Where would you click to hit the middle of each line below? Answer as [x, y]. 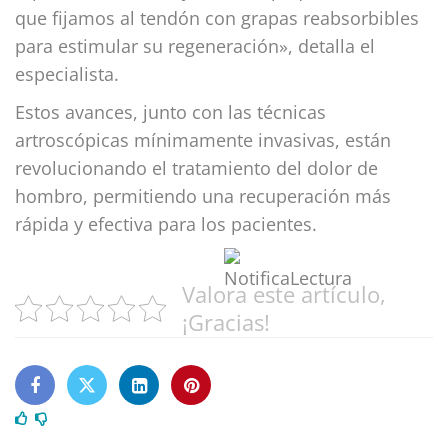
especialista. [69, 73]
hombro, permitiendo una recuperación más [203, 195]
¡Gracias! [226, 322]
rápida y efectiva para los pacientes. [166, 223]
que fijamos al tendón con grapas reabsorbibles [217, 17]
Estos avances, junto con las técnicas [170, 111]
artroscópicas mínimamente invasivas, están [203, 139]
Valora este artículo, [284, 294]
